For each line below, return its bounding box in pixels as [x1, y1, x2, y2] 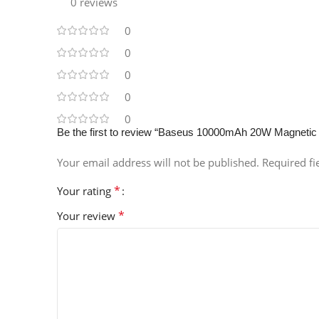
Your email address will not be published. [57, 155, 259, 170]
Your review [57, 209, 118, 224]
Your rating [57, 184, 114, 199]
